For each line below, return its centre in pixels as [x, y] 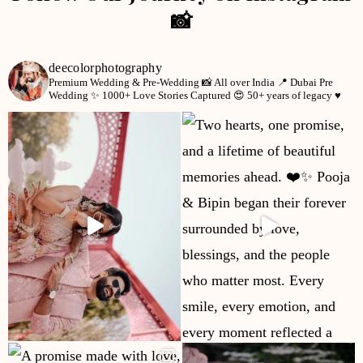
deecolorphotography [106, 67]
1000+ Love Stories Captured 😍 [172, 95]
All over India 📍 [250, 82]
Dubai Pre [310, 82]
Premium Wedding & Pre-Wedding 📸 [130, 82]
